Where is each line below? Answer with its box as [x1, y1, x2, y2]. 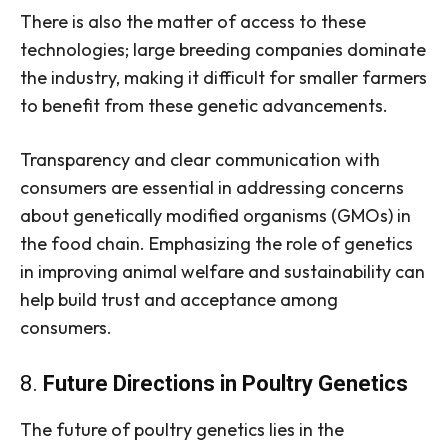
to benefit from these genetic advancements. [20, 94, 388, 118]
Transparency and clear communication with [20, 148, 380, 172]
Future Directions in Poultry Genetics [43, 371, 408, 397]
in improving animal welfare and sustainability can [20, 260, 425, 284]
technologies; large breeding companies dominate [20, 38, 426, 62]
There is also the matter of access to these [20, 10, 366, 34]
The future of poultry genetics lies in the [20, 418, 344, 442]
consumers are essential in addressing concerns [20, 176, 404, 200]
